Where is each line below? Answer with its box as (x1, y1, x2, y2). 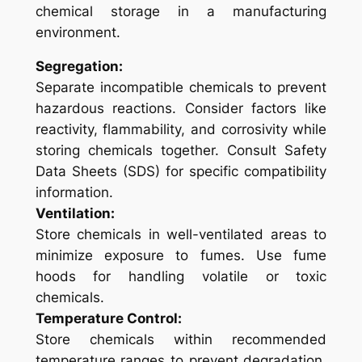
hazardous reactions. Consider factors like (35, 100, 327, 117)
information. (35, 184, 113, 201)
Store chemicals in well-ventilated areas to (35, 226, 327, 243)
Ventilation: (35, 205, 115, 222)
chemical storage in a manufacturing (35, 3, 327, 20)
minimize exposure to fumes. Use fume (35, 247, 327, 264)
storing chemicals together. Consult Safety (35, 142, 327, 159)
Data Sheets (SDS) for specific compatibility (35, 163, 327, 180)
